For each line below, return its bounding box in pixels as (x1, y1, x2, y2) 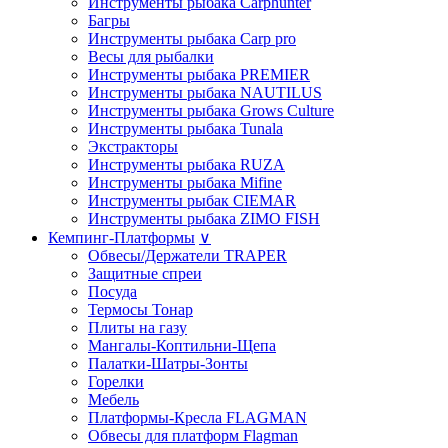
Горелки (88, 372, 144, 390)
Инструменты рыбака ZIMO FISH (88, 209, 320, 227)
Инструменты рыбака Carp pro (88, 29, 296, 47)
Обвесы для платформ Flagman (88, 426, 298, 444)
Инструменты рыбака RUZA (88, 155, 285, 173)
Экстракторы (88, 137, 178, 155)
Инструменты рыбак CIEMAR (88, 191, 296, 209)
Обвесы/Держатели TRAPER (88, 246, 287, 264)
